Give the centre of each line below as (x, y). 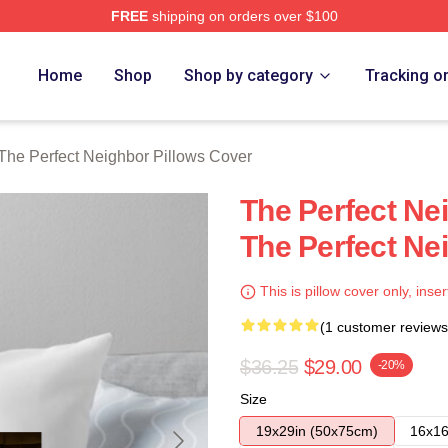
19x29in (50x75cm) (317, 431)
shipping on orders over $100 (242, 16)
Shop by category (249, 75)
